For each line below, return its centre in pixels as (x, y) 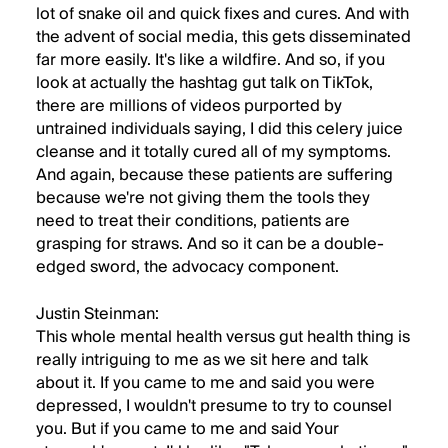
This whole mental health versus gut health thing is (223, 337)
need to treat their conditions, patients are (193, 221)
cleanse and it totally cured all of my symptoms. (213, 152)
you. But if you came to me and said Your (187, 429)
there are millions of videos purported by (189, 106)
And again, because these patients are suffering (214, 175)
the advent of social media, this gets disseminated (223, 37)
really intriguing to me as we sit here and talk (202, 360)
